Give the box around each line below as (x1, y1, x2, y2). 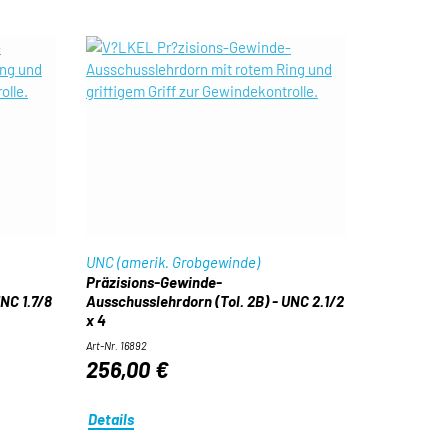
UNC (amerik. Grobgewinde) (85, 253, 260, 271)
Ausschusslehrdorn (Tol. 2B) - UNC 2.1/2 (85, 292, 344, 310)
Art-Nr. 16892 (85, 339, 147, 352)
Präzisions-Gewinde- (85, 273, 222, 291)
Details (88, 409, 135, 428)
